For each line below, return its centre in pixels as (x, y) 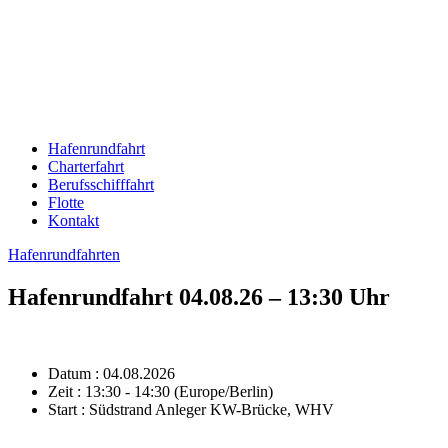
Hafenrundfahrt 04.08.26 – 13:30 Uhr (199, 296)
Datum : (73, 373)
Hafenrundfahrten (64, 254)
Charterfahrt (86, 166)
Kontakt (73, 220)
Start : (66, 409)
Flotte (66, 202)
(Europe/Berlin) (223, 391)
